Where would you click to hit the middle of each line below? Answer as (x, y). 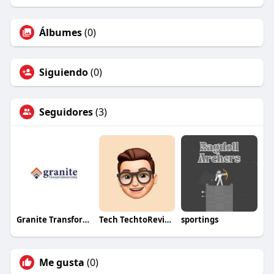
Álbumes (60, 33)
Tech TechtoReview (168, 220)
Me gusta (61, 263)
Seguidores (66, 112)
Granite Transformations (86, 220)
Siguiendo (63, 72)
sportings (200, 220)
